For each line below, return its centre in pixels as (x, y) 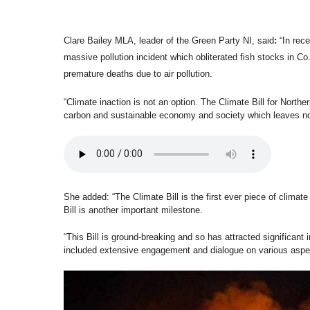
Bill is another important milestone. (136, 210)
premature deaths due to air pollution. (141, 73)
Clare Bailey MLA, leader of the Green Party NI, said (169, 40)
